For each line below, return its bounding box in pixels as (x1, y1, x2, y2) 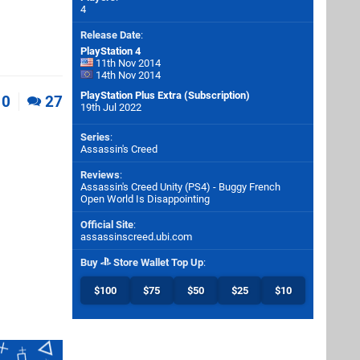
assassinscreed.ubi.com (80, 231, 192, 243)
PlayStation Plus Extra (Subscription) (80, 89, 250, 101)
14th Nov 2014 (93, 69, 161, 81)
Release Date (80, 29, 141, 41)
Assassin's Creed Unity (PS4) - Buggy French (80, 181, 280, 193)
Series (80, 131, 110, 143)
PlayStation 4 (80, 45, 141, 57)
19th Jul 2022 (80, 101, 141, 113)
